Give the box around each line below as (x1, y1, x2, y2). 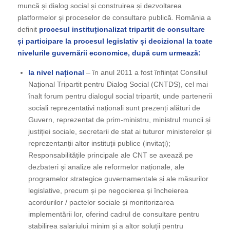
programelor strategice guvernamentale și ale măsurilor (28, 175, 208, 183)
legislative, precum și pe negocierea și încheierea (28, 186, 188, 195)
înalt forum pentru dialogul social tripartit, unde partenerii (28, 92, 212, 101)
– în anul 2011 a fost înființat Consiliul (84, 68, 207, 77)
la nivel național (28, 68, 84, 77)
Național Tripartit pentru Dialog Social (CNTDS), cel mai (28, 80, 208, 89)
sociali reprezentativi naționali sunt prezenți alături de (28, 104, 200, 112)
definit (17, 25, 39, 34)
